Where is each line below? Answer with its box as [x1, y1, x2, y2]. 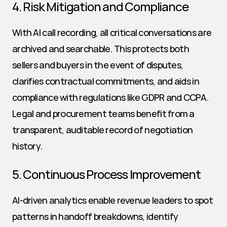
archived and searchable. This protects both [12, 43, 190, 55]
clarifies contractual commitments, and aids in [12, 75, 199, 87]
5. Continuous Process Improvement [12, 166, 201, 182]
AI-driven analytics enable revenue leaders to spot [12, 194, 213, 206]
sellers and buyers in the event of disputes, [12, 59, 183, 71]
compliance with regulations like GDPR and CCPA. [12, 91, 209, 103]
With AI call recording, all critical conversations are [12, 26, 212, 39]
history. [12, 140, 43, 152]
